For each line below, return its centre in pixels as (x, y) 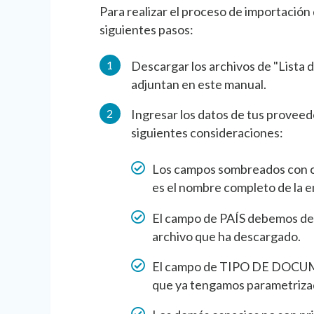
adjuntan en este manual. (198, 84)
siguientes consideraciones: (207, 133)
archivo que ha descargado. (226, 236)
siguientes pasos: (146, 29)
